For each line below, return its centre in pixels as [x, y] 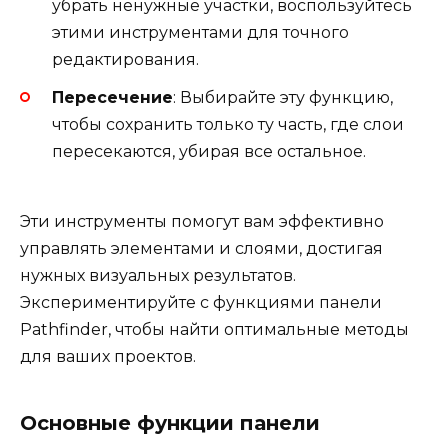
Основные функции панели [170, 423]
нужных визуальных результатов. [158, 276]
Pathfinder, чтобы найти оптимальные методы [214, 330]
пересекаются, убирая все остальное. [209, 152]
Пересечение [112, 98]
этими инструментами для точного [200, 32]
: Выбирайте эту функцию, [283, 98]
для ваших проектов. [108, 357]
